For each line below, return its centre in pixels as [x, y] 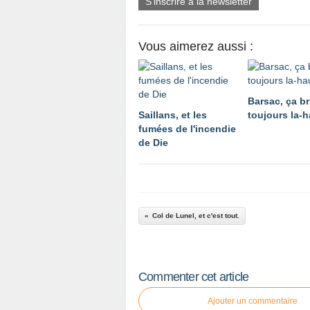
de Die [153, 143]
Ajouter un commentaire [253, 301]
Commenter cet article [194, 277]
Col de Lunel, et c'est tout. [196, 216]
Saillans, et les [173, 115]
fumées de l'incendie [187, 129]
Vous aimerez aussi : [196, 46]
